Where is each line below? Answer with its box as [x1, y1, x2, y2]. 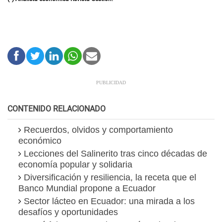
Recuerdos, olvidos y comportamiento [24, 125, 173, 135]
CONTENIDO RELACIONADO [7, 103, 106, 115]
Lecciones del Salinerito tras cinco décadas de [24, 149, 207, 159]
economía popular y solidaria [18, 160, 132, 170]
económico [18, 136, 61, 146]
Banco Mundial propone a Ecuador [18, 183, 156, 194]
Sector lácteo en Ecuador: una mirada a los [24, 196, 195, 207]
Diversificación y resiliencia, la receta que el [24, 172, 196, 183]
